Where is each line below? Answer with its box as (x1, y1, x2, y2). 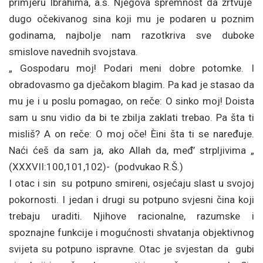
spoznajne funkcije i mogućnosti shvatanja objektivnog (9, 227, 254, 238)
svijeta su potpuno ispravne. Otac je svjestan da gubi (9, 243, 254, 255)
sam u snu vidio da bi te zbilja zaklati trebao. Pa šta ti (9, 112, 254, 123)
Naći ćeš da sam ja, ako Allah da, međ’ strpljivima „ (9, 144, 254, 156)
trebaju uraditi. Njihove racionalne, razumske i (9, 210, 254, 222)
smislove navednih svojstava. (9, 46, 138, 58)
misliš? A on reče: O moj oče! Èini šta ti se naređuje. (9, 128, 254, 140)
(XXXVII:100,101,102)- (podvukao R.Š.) (9, 161, 183, 173)
